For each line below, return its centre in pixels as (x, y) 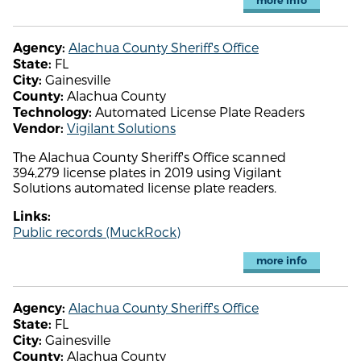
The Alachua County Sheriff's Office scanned (149, 156)
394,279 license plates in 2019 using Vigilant (147, 172)
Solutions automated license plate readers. (145, 187)
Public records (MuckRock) (97, 231)
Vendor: (38, 128)
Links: (32, 216)
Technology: (52, 112)
